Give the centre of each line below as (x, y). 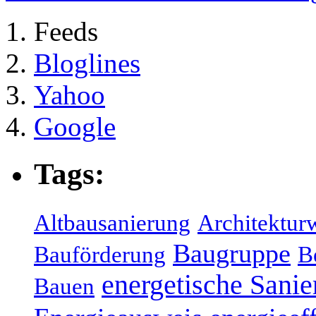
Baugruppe (232, 254)
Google (75, 127)
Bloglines (87, 63)
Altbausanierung (112, 223)
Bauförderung (100, 255)
